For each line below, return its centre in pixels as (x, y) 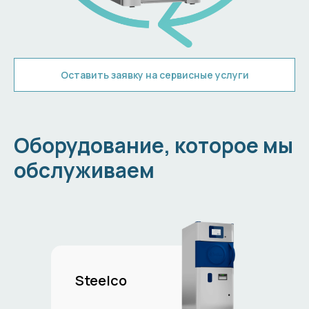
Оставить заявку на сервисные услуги (154, 75)
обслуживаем (84, 170)
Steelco (101, 281)
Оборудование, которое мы (153, 146)
